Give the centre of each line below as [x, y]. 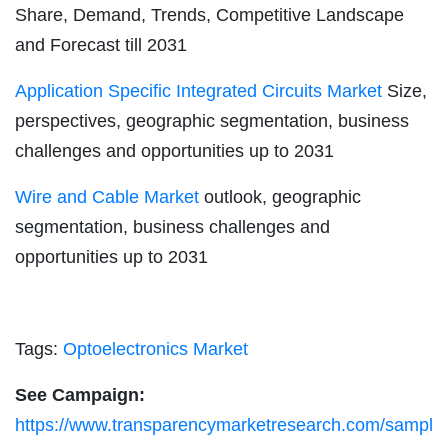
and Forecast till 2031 [101, 45]
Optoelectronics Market [155, 349]
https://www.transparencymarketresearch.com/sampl [224, 425]
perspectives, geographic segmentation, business [212, 121]
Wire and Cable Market [107, 197]
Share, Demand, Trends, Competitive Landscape [209, 15]
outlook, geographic [280, 197]
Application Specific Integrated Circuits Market [198, 91]
